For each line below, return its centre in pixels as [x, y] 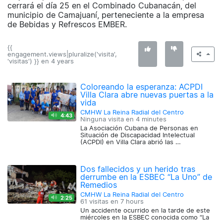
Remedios [99, 185]
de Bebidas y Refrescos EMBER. [67, 25]
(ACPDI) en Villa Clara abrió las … [131, 142]
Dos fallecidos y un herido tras [138, 169]
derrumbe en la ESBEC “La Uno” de [146, 177]
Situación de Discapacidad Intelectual [138, 135]
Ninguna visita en [108, 119]
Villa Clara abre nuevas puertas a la [147, 95]
